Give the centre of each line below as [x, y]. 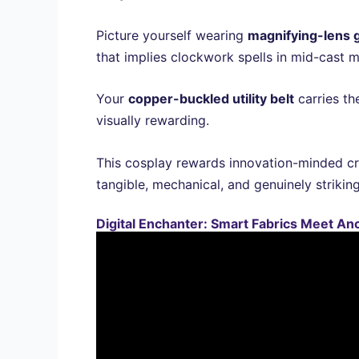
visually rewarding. [153, 121]
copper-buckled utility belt [211, 99]
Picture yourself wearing [172, 35]
